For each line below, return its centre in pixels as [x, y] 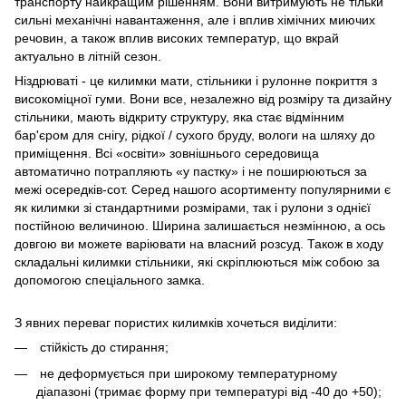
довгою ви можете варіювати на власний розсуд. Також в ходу [199, 244]
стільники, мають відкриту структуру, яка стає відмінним [179, 117]
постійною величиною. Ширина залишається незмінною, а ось [200, 226]
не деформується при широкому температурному [187, 373]
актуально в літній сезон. [88, 57]
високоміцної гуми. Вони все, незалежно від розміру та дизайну [203, 99]
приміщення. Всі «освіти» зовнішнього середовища [167, 154]
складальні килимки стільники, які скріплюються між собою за [197, 262]
